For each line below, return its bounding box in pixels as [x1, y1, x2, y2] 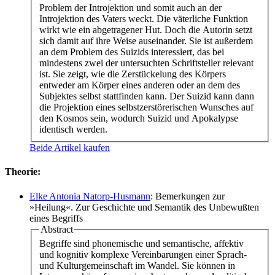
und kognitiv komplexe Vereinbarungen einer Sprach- [39, 249, 247, 260]
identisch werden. [39, 124, 107, 135]
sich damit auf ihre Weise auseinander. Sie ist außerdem [39, 36, 253, 47]
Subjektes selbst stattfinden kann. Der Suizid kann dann [39, 91, 254, 102]
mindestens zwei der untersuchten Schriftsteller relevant [39, 58, 254, 69]
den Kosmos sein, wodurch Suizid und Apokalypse [39, 113, 238, 124]
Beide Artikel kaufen [29, 142, 110, 153]
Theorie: [5, 166, 41, 177]
